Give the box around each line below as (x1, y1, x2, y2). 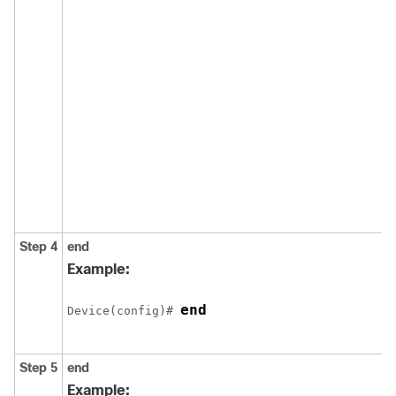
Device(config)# (67, 304, 180, 317)
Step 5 (19, 361, 57, 375)
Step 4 (19, 240, 57, 254)
